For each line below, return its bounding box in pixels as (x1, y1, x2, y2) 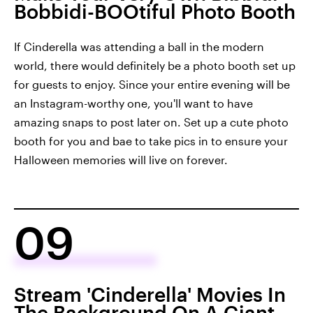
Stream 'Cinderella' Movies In (14, 283, 286, 306)
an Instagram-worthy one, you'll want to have (14, 96, 253, 110)
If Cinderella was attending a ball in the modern (14, 40, 264, 54)
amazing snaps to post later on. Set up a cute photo (14, 115, 289, 129)
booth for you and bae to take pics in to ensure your (14, 134, 288, 148)
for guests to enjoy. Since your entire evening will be (14, 78, 290, 92)
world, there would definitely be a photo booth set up (14, 59, 296, 73)
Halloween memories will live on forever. (14, 153, 228, 167)
